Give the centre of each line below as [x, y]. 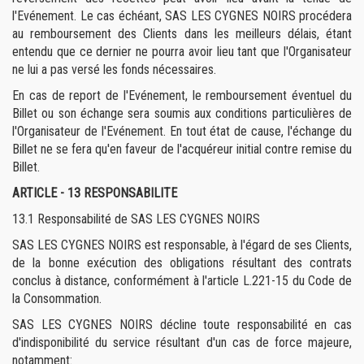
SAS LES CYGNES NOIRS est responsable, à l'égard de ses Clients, [182, 245]
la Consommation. [57, 299]
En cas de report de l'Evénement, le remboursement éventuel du [182, 95]
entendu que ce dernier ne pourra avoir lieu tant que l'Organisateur [182, 52]
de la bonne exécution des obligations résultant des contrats [182, 263]
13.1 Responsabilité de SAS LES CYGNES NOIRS [136, 219]
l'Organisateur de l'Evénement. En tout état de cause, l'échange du [182, 131]
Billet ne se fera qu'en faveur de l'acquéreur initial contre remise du [182, 149]
